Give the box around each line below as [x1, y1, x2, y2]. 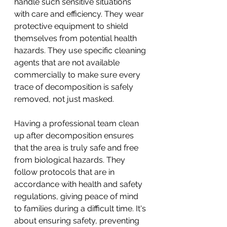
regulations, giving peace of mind [14, 191, 140, 201]
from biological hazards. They [14, 155, 127, 165]
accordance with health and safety [14, 179, 144, 189]
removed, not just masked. [14, 94, 114, 104]
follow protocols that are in [14, 167, 117, 177]
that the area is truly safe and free [14, 142, 140, 153]
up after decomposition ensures [14, 130, 136, 140]
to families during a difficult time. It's [14, 203, 148, 213]
